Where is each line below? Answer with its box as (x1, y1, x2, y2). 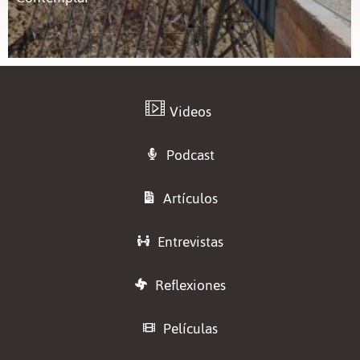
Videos (170, 97, 211, 125)
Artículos (163, 184, 218, 212)
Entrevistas (157, 227, 223, 256)
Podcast (166, 141, 215, 169)
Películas (163, 314, 218, 342)
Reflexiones (155, 271, 226, 299)
